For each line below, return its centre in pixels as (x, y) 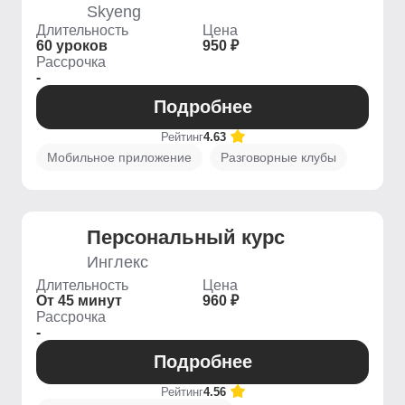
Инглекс (118, 262)
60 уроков (72, 46)
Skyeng (114, 12)
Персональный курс (186, 237)
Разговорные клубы (278, 157)
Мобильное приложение (119, 157)
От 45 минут (79, 301)
